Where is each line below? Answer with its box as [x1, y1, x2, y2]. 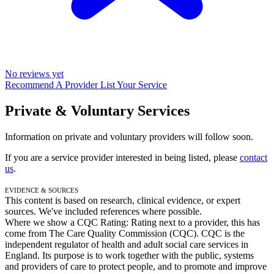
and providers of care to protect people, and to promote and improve [5, 261, 267, 272]
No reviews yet [5, 68, 64, 79]
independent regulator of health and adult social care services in [5, 239, 248, 250]
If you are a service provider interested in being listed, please [5, 152, 240, 163]
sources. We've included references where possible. [5, 206, 202, 217]
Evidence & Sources [5, 183, 78, 194]
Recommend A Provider [5, 79, 100, 90]
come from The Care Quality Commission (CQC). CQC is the [5, 228, 245, 239]
